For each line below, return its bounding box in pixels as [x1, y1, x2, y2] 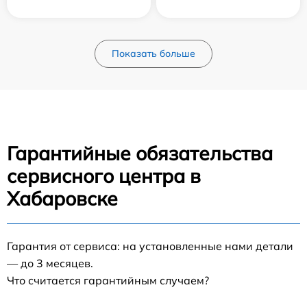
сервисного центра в [7, 164, 201, 188]
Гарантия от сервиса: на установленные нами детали [7, 239, 293, 254]
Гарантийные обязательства [7, 141, 273, 166]
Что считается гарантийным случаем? [7, 273, 209, 288]
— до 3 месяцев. [7, 256, 93, 271]
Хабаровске [7, 186, 118, 211]
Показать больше [112, 47, 195, 60]
